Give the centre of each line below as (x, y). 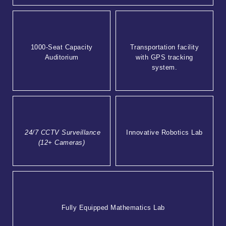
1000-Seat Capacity (62, 47)
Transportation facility (164, 47)
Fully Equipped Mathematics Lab (113, 208)
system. (164, 68)
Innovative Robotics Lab (164, 133)
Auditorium (62, 58)
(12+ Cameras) (62, 143)
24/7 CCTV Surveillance (63, 133)
